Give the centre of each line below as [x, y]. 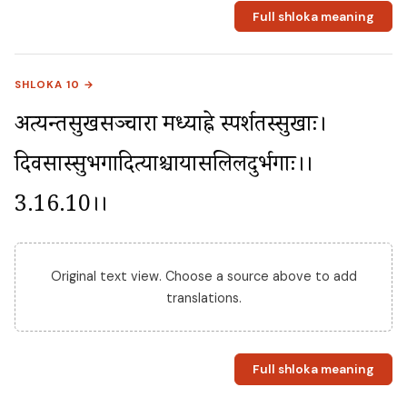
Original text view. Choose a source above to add [203, 277]
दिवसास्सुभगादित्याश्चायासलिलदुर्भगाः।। [164, 168]
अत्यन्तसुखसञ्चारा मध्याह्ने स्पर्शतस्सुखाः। [170, 128]
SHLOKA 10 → [55, 85]
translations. [203, 298]
